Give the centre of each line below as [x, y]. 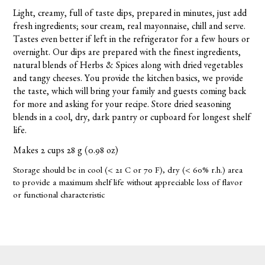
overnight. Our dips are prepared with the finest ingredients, [127, 54]
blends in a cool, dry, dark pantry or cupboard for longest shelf [132, 119]
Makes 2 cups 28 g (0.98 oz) [66, 152]
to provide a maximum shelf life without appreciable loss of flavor [128, 185]
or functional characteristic [59, 197]
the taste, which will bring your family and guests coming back [130, 93]
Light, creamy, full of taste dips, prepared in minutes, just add [130, 15]
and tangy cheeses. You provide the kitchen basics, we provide [128, 80]
